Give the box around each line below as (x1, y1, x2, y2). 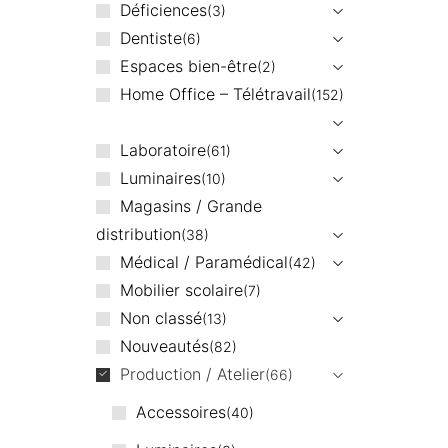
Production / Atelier (119, 363, 265, 384)
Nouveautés (119, 335, 209, 356)
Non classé (119, 307, 202, 328)
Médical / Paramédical (119, 251, 288, 272)
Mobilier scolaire (119, 279, 243, 300)
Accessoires (135, 401, 226, 422)
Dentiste (119, 27, 182, 48)
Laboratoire (119, 139, 206, 160)
